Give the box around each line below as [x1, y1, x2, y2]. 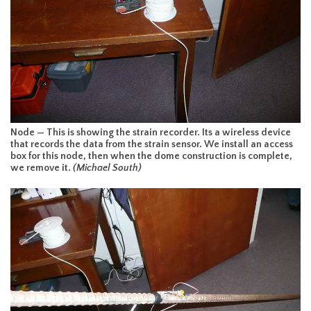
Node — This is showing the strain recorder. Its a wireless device [10, 127, 291, 139]
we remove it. [10, 162, 73, 174]
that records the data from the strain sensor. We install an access [10, 139, 293, 151]
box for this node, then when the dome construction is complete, [10, 151, 292, 162]
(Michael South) [73, 162, 142, 174]
